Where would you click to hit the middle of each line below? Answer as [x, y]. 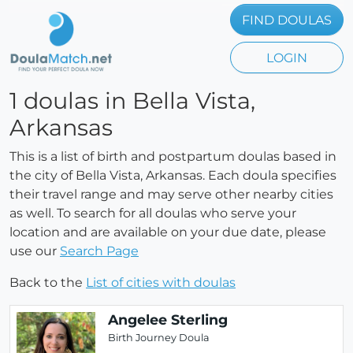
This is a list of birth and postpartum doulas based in [173, 156]
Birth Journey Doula [159, 338]
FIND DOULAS [287, 20]
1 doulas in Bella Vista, [132, 100]
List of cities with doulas [161, 282]
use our [35, 251]
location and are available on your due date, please [168, 232]
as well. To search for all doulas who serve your [153, 213]
